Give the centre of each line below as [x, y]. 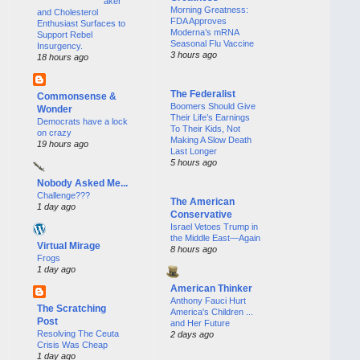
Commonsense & [77, 96]
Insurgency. [60, 45]
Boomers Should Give [213, 106]
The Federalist [203, 94]
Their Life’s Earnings [210, 118]
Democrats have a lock [82, 121]
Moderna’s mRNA [205, 33]
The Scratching [72, 308]
